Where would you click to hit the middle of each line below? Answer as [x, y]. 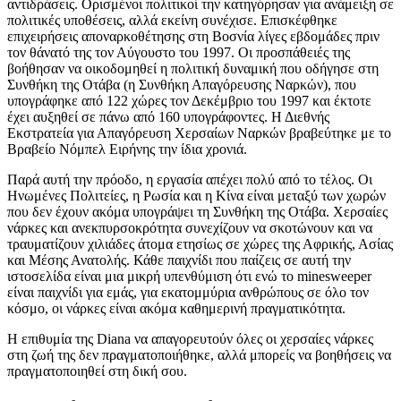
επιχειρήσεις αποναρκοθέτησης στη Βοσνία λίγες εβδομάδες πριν [193, 37]
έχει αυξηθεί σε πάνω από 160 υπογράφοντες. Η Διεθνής [168, 117]
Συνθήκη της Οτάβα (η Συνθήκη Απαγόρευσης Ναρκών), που [182, 85]
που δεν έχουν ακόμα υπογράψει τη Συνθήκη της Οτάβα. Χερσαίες [197, 212]
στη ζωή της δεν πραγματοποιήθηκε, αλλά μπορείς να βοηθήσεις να [199, 355]
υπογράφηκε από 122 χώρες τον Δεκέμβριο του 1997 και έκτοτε [189, 101]
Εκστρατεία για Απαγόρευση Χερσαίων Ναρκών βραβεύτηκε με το [199, 133]
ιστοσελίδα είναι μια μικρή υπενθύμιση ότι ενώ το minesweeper [189, 277]
